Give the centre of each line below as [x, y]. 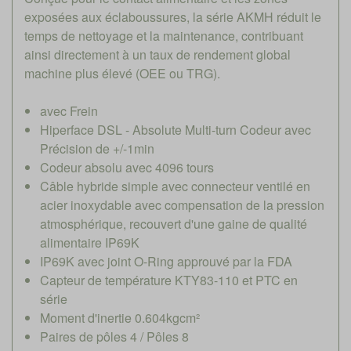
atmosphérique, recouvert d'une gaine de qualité [174, 223]
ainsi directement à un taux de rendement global [157, 54]
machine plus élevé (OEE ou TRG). [122, 73]
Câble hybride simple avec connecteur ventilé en [175, 186]
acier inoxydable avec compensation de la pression [182, 204]
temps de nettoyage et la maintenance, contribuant [164, 35]
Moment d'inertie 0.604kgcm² [120, 317]
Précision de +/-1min [97, 148]
